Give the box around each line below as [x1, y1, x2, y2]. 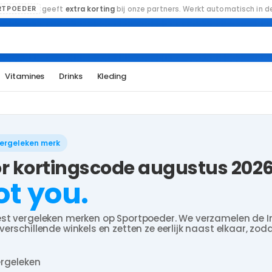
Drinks [59, 70, 83, 82]
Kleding [97, 70, 126, 82]
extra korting [65, 4, 115, 14]
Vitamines [5, 70, 45, 82]
